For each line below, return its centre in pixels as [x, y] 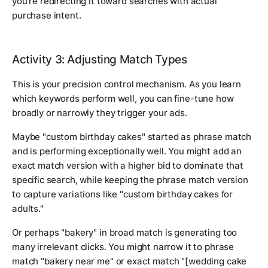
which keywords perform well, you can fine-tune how [123, 99]
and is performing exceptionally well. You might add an [127, 151]
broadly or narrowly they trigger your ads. [100, 113]
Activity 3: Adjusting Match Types [100, 60]
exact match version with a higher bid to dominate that [128, 166]
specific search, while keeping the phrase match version [130, 180]
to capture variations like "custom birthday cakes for [123, 194]
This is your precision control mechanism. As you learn [127, 84]
